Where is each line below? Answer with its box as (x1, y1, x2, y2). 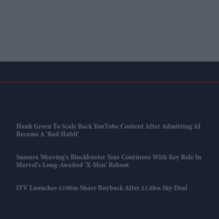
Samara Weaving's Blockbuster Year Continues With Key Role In (16, 154, 201, 161)
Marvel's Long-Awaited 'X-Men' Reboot (16, 162, 129, 169)
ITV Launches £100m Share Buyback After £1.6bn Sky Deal (16, 185, 187, 192)
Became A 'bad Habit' (16, 131, 79, 138)
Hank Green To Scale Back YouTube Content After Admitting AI (16, 124, 200, 131)
